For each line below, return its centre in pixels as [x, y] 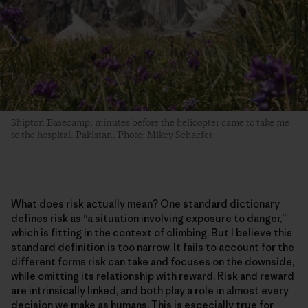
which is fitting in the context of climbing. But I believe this [152, 232]
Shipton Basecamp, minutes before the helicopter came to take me [150, 123]
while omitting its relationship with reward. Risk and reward [153, 276]
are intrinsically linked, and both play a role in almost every [150, 290]
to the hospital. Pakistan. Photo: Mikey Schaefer [112, 135]
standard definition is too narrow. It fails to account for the [153, 247]
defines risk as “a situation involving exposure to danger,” [148, 218]
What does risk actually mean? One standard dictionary [145, 203]
